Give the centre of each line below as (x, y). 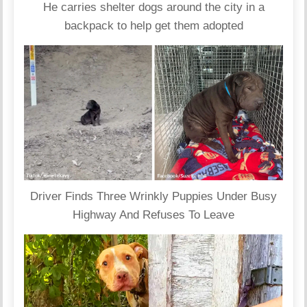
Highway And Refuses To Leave (153, 215)
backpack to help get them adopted (153, 25)
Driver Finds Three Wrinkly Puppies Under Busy (153, 197)
